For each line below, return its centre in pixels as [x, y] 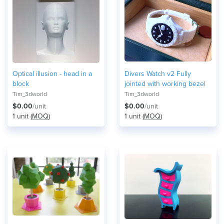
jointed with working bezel [165, 84]
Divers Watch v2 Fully [150, 74]
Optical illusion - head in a [52, 74]
